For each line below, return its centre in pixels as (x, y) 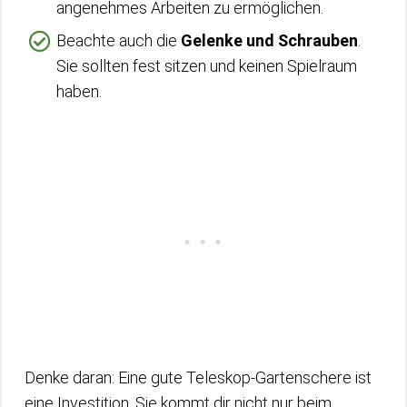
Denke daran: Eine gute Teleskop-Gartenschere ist (198, 377)
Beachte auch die (119, 40)
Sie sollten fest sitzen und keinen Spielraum (207, 65)
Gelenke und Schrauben (269, 40)
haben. (79, 91)
